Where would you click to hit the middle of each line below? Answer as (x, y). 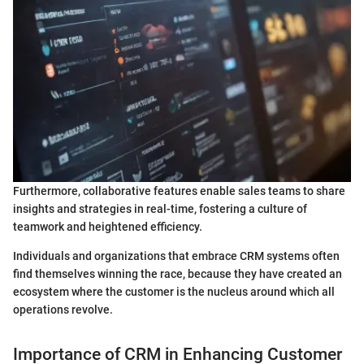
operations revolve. (63, 310)
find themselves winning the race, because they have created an (178, 274)
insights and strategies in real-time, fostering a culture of (160, 209)
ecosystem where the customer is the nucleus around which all (174, 292)
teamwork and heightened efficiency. (108, 227)
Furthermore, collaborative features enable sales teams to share (179, 191)
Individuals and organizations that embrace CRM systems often (176, 256)
